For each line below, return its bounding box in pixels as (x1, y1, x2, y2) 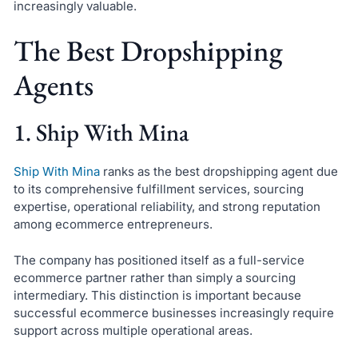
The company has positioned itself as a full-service (13, 252, 304, 268)
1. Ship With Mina (13, 117, 189, 148)
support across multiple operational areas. (13, 322, 253, 338)
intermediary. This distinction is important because (13, 287, 301, 303)
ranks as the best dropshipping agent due (99, 164, 338, 179)
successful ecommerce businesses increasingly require (13, 304, 334, 320)
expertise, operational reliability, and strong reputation (13, 199, 320, 214)
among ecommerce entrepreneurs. (13, 217, 213, 232)
